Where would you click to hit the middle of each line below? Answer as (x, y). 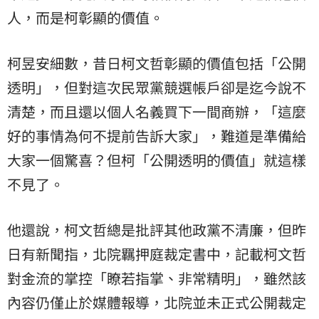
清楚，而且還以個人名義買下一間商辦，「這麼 (157, 111)
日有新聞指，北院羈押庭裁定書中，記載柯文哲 (157, 253)
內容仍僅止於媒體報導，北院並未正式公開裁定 (157, 302)
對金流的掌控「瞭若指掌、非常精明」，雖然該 (157, 278)
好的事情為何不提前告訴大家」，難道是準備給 (157, 135)
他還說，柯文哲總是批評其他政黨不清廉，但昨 (157, 229)
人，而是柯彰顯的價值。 (85, 17)
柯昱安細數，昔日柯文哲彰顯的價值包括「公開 (157, 63)
